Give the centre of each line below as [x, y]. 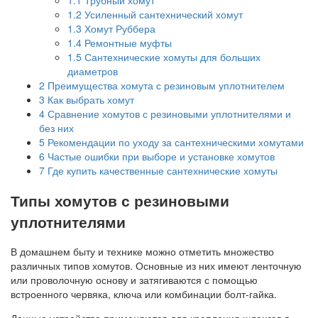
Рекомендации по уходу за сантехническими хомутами [174, 142]
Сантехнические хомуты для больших [171, 56]
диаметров [93, 71]
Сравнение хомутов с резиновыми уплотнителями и [168, 113]
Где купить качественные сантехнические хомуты [161, 170]
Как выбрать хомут [89, 99]
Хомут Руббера [119, 28]
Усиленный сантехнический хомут [162, 14]
